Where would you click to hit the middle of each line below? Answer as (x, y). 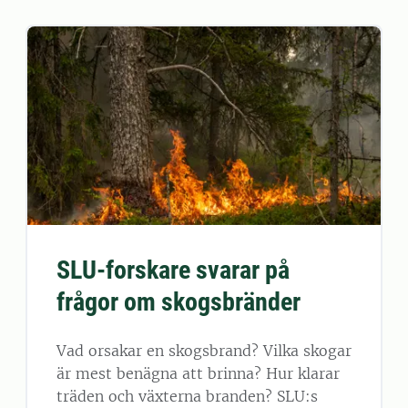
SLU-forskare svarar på (173, 270)
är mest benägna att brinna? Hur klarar (198, 374)
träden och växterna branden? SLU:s (187, 397)
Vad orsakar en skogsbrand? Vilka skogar (204, 351)
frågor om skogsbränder (178, 302)
